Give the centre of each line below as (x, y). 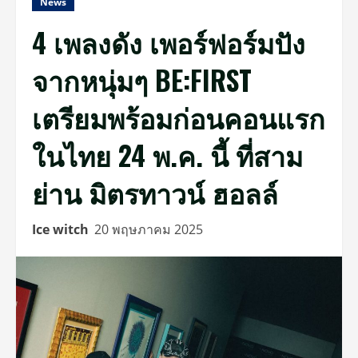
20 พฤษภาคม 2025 (150, 229)
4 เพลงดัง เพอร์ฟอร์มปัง (169, 42)
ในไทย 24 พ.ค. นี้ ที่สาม (167, 155)
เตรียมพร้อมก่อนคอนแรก (179, 117)
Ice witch (60, 229)
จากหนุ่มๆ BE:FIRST (142, 80)
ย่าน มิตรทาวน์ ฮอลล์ (155, 192)
